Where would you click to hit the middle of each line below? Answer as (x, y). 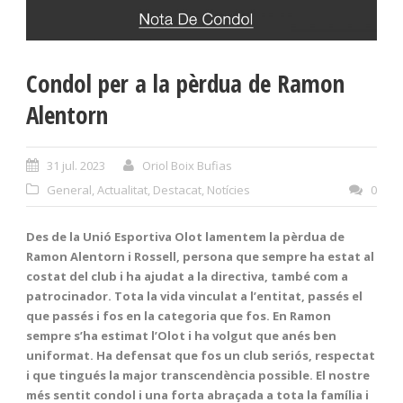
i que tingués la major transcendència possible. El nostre (198, 375)
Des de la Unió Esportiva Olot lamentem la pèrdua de (185, 236)
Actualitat (122, 189)
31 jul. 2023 (76, 165)
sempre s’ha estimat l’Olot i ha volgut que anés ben (181, 335)
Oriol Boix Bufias (187, 165)
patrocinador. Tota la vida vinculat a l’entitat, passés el (194, 296)
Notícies (228, 189)
